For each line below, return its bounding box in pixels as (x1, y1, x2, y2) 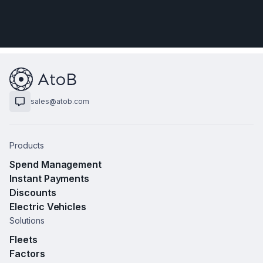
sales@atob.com (31, 96, 89, 106)
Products (9, 140, 44, 150)
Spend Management (9, 158, 102, 170)
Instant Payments (9, 172, 90, 184)
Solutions (9, 215, 45, 225)
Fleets (9, 233, 38, 245)
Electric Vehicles (9, 200, 87, 213)
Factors (9, 247, 45, 259)
